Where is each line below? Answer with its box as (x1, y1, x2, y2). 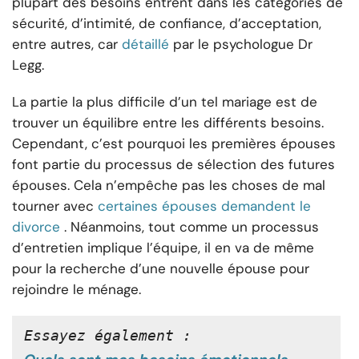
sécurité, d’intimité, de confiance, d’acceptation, (12, 14, 321, 33)
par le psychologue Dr (173, 35, 313, 54)
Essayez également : (24, 327, 192, 345)
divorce (12, 218, 60, 236)
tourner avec (12, 197, 94, 216)
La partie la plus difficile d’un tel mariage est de (12, 93, 317, 111)
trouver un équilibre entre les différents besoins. (12, 114, 324, 132)
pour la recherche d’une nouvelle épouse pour (12, 260, 309, 278)
